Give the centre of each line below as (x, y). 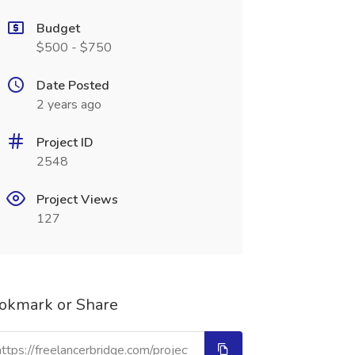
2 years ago (69, 105)
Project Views (77, 200)
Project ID (65, 143)
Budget (58, 29)
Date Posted (73, 86)
